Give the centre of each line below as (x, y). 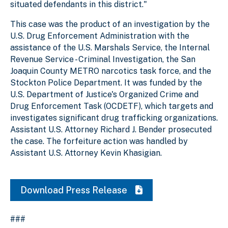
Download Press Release (75, 190)
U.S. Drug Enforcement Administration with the (100, 36)
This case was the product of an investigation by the (110, 24)
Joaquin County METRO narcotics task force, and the (111, 71)
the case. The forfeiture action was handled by (99, 141)
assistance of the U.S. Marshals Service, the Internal (110, 47)
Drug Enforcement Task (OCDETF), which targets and (112, 106)
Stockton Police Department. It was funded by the (106, 82)
